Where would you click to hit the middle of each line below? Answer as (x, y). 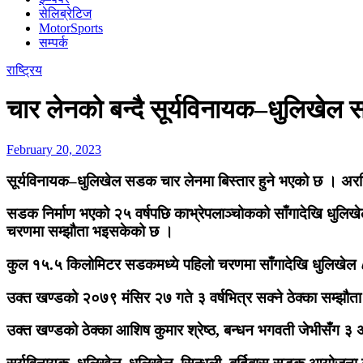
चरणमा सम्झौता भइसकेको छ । (90, 232)
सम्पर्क (53, 43)
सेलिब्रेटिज (65, 13)
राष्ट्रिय (24, 70)
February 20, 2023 (54, 149)
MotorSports (71, 28)
